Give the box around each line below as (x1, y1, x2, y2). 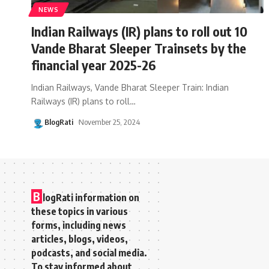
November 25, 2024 (78, 116, 140, 127)
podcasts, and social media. (31, 246, 147, 259)
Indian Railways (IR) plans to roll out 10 (31, 22, 247, 40)
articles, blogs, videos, (31, 232, 128, 245)
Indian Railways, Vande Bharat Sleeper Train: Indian (31, 82, 229, 92)
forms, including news (31, 219, 126, 231)
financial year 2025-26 (31, 56, 156, 73)
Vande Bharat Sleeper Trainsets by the (31, 39, 246, 56)
